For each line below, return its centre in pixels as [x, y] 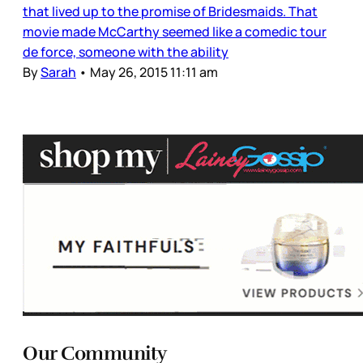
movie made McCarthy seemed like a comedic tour [175, 31]
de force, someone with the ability [126, 51]
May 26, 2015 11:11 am [154, 72]
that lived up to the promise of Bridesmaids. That [170, 11]
